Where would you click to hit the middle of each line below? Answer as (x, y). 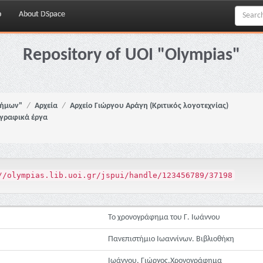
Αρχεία (46, 106)
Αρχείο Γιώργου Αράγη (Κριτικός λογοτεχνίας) (149, 106)
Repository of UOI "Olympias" (131, 55)
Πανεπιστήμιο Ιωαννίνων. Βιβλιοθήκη (171, 239)
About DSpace (42, 14)
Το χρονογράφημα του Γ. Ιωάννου (164, 218)
